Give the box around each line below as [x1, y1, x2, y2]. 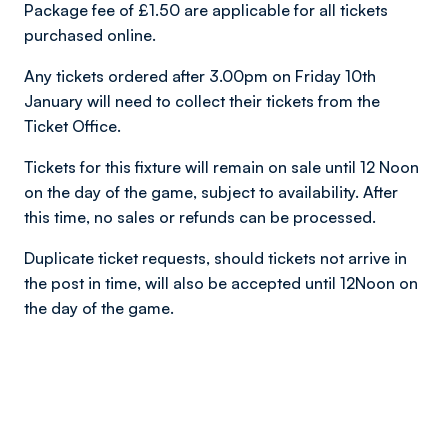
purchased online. [24, 25, 156, 45]
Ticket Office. [24, 116, 121, 136]
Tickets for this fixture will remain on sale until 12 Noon [24, 157, 419, 177]
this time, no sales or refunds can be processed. [24, 207, 376, 227]
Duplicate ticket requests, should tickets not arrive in [24, 248, 407, 268]
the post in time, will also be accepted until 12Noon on [24, 273, 418, 293]
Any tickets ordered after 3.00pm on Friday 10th [24, 66, 376, 86]
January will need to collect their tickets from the [24, 91, 380, 111]
